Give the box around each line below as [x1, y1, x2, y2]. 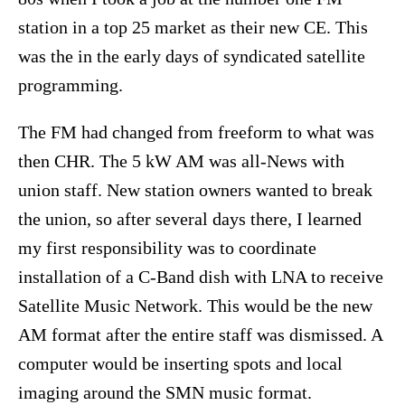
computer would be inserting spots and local [18, 353, 343, 374]
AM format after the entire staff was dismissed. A [18, 325, 382, 345]
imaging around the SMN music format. [18, 382, 321, 403]
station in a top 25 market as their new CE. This [18, 17, 368, 38]
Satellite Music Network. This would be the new [18, 296, 372, 316]
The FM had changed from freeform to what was [18, 122, 374, 143]
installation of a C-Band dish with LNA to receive [18, 267, 383, 287]
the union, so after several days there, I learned [18, 209, 362, 230]
